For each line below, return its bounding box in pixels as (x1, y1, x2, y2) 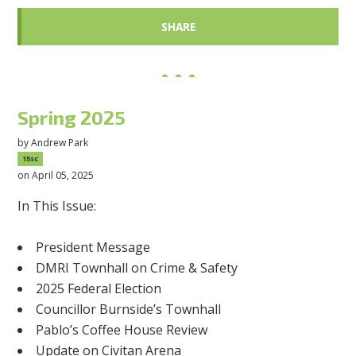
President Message (36, 238, 151, 257)
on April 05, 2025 (17, 168, 95, 183)
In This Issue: (17, 197, 97, 215)
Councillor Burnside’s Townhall (36, 300, 222, 319)
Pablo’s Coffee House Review (36, 321, 208, 339)
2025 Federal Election (36, 280, 162, 298)
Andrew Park (31, 136, 89, 150)
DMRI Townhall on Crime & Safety (36, 259, 238, 277)
